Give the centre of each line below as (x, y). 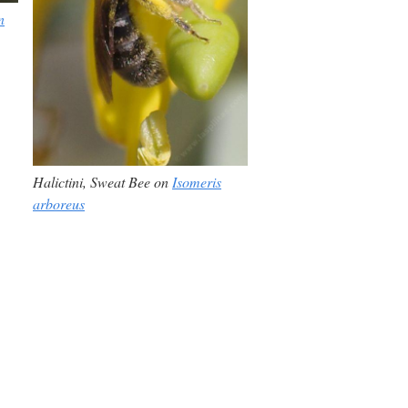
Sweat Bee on (129, 181)
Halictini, (60, 181)
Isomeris (197, 181)
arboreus (59, 203)
